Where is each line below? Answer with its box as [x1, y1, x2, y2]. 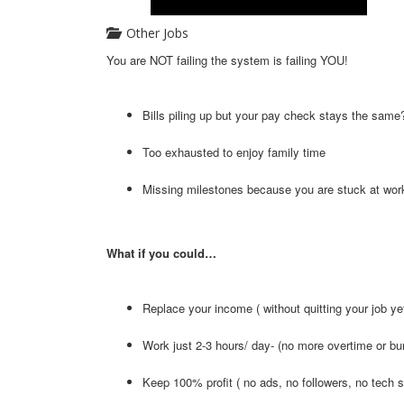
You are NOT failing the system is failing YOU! [106, 51, 348, 69]
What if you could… [106, 244, 216, 262]
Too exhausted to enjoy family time [142, 143, 326, 161]
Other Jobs [119, 24, 188, 41]
